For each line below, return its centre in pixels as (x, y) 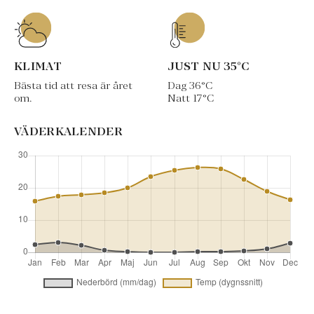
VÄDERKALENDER (69, 132)
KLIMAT (38, 66)
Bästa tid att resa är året (73, 86)
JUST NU (196, 66)
